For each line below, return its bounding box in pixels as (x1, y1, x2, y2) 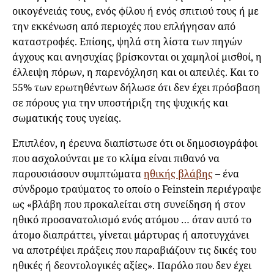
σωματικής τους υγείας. (12, 111, 121, 125)
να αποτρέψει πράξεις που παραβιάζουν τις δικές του (12, 243, 256, 257)
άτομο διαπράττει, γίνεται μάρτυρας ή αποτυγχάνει (12, 228, 249, 242)
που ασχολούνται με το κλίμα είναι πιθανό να (12, 152, 220, 166)
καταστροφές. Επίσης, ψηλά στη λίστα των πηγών (12, 35, 242, 49)
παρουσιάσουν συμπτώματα (12, 167, 144, 181)
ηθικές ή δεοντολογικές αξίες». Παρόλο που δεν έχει (12, 259, 251, 273)
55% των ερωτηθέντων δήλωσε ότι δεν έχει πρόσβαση (12, 81, 261, 95)
